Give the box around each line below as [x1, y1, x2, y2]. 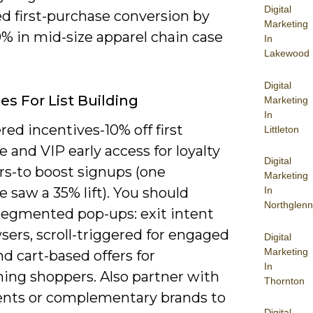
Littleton [264, 123, 299, 135]
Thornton [264, 275, 305, 286]
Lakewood [264, 48, 310, 59]
